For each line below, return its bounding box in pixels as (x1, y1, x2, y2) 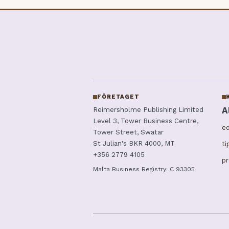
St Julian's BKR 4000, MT (93, 140, 175, 148)
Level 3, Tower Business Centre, (93, 117, 198, 125)
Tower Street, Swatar (93, 128, 164, 136)
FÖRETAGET (97, 94, 140, 101)
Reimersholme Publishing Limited (93, 106, 203, 114)
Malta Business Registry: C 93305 (93, 166, 195, 173)
